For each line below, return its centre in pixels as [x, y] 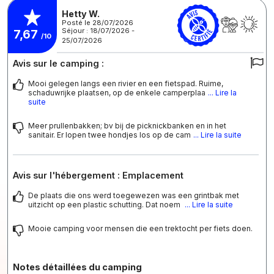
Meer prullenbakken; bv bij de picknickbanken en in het [127, 126]
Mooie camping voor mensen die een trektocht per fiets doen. [140, 229]
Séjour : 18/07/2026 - [98, 30]
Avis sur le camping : [58, 64]
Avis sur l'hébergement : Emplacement [98, 176]
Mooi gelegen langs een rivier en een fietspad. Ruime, [126, 84]
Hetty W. [81, 13]
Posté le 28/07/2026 [98, 22]
